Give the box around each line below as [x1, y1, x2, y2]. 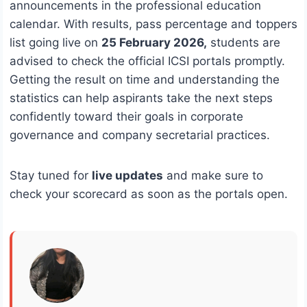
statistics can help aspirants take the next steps [10, 91, 273, 106]
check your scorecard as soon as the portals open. [10, 187, 288, 201]
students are [207, 36, 280, 50]
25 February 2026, [101, 36, 207, 50]
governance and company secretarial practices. [10, 128, 270, 143]
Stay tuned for [10, 169, 92, 183]
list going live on [10, 36, 101, 50]
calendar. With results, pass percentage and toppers [10, 17, 297, 32]
